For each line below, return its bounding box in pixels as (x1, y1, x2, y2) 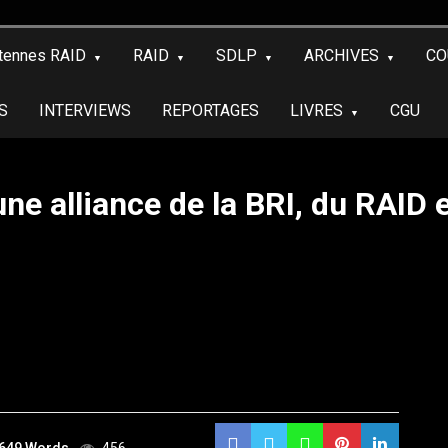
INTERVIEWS (39, 101, 131, 120)
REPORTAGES (162, 101, 259, 120)
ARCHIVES (304, 46, 379, 65)
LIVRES (290, 101, 343, 120)
